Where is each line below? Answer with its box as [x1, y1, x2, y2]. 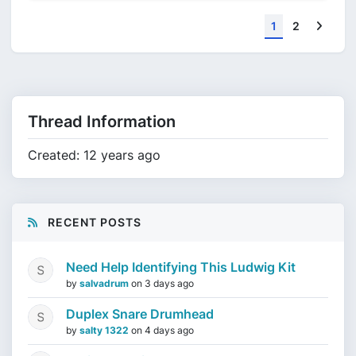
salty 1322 [79, 324, 131, 336]
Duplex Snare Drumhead [66, 306, 214, 322]
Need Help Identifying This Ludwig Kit [66, 259, 296, 275]
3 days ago [145, 277, 194, 289]
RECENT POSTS [44, 215, 141, 229]
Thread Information [28, 112, 176, 131]
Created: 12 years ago [28, 147, 161, 163]
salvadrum [79, 277, 131, 289]
